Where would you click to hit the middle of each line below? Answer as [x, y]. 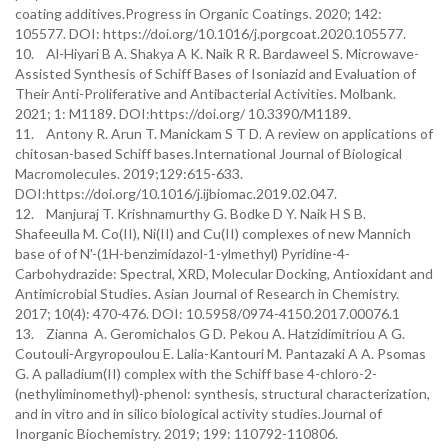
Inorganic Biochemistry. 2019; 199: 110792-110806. [176, 433]
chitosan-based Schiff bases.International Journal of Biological [208, 153]
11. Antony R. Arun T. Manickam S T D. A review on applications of [224, 133]
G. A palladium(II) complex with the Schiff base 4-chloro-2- [196, 373]
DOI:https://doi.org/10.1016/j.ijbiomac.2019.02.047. [176, 193]
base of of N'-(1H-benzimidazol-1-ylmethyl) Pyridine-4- [182, 253]
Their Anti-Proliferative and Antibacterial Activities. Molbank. [205, 93]
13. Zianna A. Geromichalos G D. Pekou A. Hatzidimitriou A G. [210, 333]
